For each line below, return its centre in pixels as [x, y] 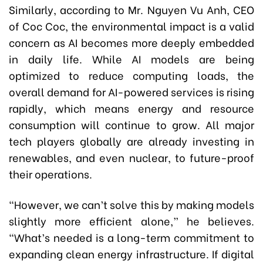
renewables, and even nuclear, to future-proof [131, 157]
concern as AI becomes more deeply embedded [131, 42]
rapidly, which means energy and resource [131, 108]
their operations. [50, 173]
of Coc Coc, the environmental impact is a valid [131, 26]
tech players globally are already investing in [131, 141]
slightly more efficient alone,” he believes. [131, 220]
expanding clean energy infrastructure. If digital [131, 253]
